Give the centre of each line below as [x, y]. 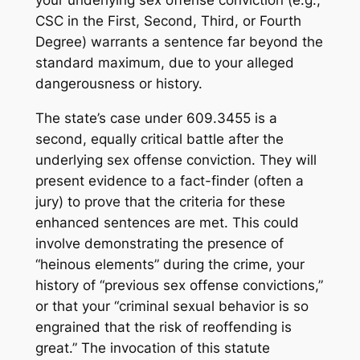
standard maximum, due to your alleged [164, 63]
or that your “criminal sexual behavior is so [172, 307]
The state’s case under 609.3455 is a [156, 119]
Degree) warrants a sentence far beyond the [179, 42]
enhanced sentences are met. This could [167, 223]
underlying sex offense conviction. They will [176, 160]
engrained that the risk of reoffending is [163, 327]
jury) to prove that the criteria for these [160, 202]
